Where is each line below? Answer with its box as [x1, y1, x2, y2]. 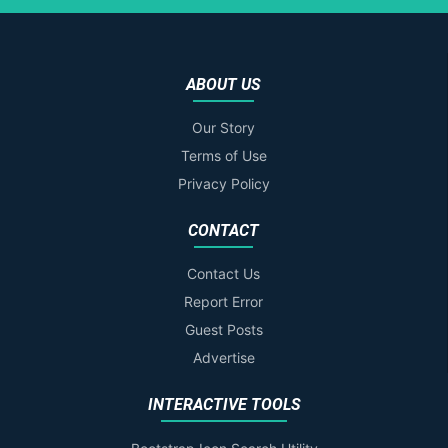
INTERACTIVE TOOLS [147, 395, 301, 415]
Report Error [184, 293, 263, 311]
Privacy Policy [177, 175, 270, 193]
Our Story [192, 119, 255, 137]
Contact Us [187, 265, 260, 283]
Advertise [192, 349, 255, 367]
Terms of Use [180, 147, 267, 165]
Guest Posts [184, 321, 263, 339]
